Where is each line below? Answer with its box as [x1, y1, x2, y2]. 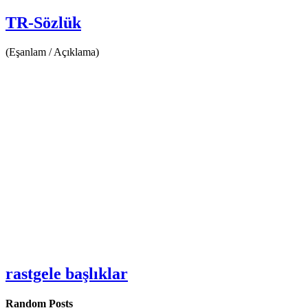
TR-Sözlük [5, 13, 81, 32]
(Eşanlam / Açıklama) [5, 45, 99, 58]
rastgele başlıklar [5, 264, 128, 283]
